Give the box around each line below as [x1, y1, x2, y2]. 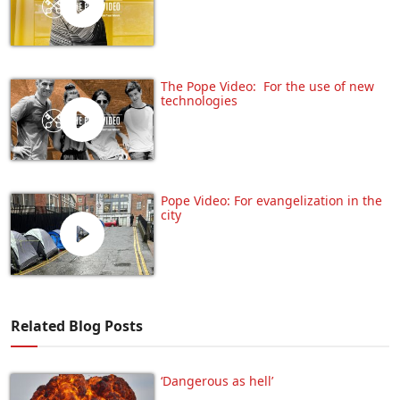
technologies [161, 92, 237, 110]
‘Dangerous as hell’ [161, 371, 273, 389]
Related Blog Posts [11, 315, 143, 336]
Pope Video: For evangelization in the [161, 192, 382, 210]
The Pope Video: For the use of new [161, 78, 374, 96]
